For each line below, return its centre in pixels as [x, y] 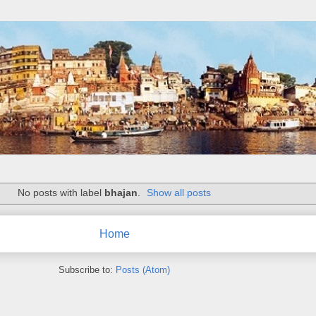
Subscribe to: [87, 269]
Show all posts [179, 193]
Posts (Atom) [143, 269]
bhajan [121, 193]
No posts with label [61, 193]
